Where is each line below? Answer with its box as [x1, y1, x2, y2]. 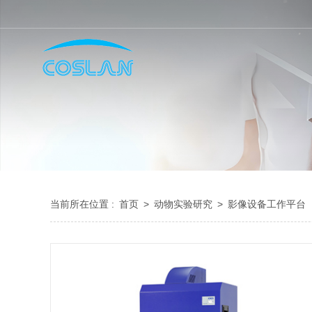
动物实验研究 [154, 198, 215, 210]
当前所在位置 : [50, 198, 117, 210]
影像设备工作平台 [228, 198, 309, 210]
